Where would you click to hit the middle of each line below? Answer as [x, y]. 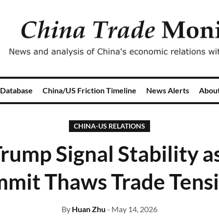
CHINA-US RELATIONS [109, 126]
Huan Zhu [89, 209]
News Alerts [168, 90]
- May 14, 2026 [132, 209]
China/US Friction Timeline [89, 90]
